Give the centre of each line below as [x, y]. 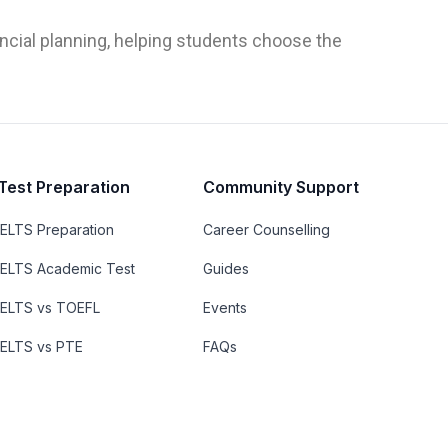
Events [224, 307]
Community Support [280, 186]
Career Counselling [266, 229]
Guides [225, 268]
